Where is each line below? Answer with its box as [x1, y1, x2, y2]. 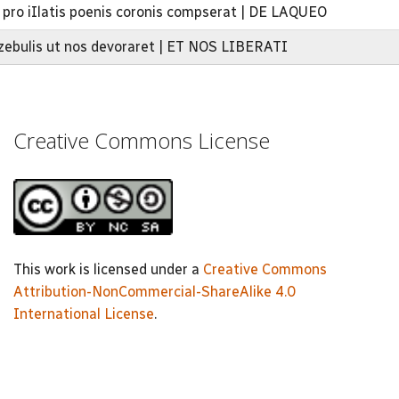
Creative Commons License [13, 125, 270, 155]
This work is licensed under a [13, 260, 203, 278]
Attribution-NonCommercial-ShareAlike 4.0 [13, 282, 296, 300]
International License [13, 305, 154, 322]
